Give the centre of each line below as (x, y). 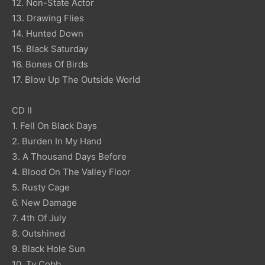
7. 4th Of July (39, 218)
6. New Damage (44, 202)
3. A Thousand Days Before (69, 156)
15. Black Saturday (50, 49)
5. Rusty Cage (41, 187)
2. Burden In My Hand (57, 141)
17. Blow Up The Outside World (76, 79)
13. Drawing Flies (48, 18)
